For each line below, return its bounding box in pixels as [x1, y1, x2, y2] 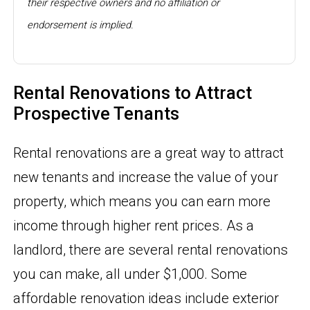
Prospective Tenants [13, 102, 180, 124]
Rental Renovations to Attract [13, 82, 253, 103]
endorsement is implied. [27, 19, 134, 32]
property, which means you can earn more [13, 193, 271, 210]
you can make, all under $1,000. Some [13, 266, 248, 283]
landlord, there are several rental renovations [13, 241, 289, 259]
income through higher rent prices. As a [13, 217, 255, 235]
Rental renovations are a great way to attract [13, 145, 284, 162]
